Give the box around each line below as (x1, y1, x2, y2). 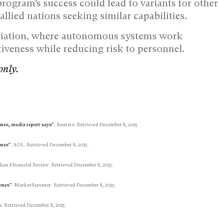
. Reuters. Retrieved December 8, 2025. (54, 121, 139, 127)
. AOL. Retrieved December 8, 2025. (11, 141, 89, 147)
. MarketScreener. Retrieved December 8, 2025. (12, 182, 116, 188)
